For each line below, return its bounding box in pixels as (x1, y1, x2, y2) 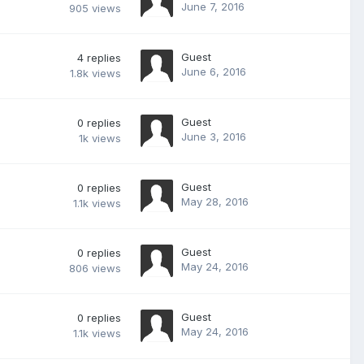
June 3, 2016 (181, 129, 246, 143)
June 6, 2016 (181, 64, 246, 78)
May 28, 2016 (181, 194, 249, 208)
